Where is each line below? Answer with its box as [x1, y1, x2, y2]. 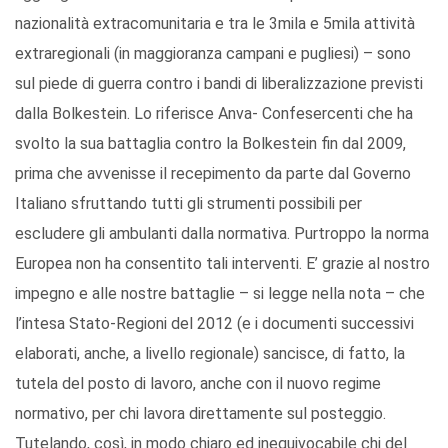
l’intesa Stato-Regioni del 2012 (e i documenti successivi [15, 314, 414, 334]
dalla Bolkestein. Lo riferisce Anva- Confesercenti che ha [15, 104, 413, 124]
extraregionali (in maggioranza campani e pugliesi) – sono [15, 44, 411, 64]
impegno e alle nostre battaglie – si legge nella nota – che [15, 284, 425, 304]
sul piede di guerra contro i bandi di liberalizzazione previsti [15, 74, 423, 94]
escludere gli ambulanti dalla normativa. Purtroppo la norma [15, 224, 429, 244]
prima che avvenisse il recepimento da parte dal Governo [15, 164, 411, 184]
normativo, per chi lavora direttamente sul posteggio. [15, 404, 386, 424]
